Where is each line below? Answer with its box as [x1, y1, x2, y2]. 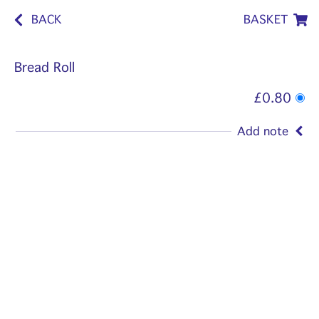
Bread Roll [14, 60, 75, 75]
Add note [237, 124, 288, 138]
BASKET [244, 13, 288, 26]
